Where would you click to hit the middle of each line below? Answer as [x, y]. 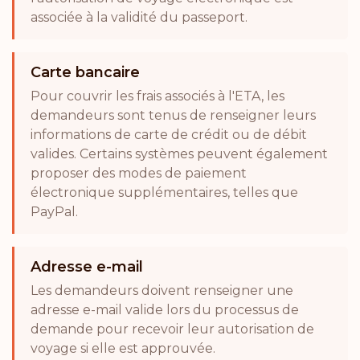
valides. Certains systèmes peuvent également [179, 153]
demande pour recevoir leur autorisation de [172, 329]
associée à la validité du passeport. [139, 17]
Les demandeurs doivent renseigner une [162, 290]
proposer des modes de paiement [139, 173]
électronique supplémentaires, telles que [164, 192]
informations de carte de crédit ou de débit [169, 134]
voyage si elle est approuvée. [123, 348]
